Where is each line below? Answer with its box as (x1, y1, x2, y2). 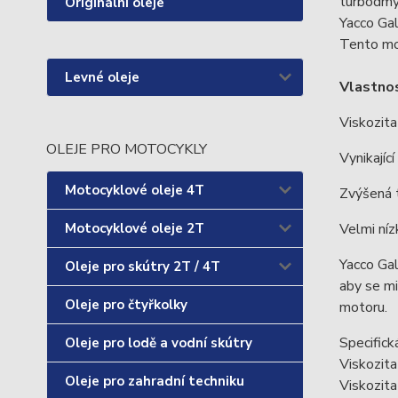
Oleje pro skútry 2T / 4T (65, 258, 220, 275)
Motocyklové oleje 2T (65, 219, 204, 237)
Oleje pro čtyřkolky (65, 296, 187, 314)
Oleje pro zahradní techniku (65, 372, 244, 390)
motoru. (338, 298, 387, 317)
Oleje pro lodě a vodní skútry (65, 334, 252, 352)
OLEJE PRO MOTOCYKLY (46, 139, 207, 159)
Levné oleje (65, 68, 139, 86)
